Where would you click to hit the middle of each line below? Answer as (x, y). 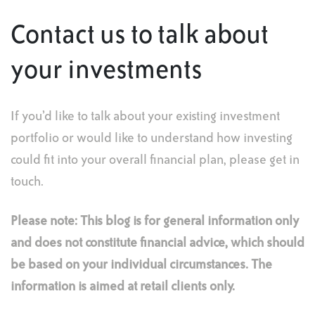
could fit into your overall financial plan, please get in (155, 160)
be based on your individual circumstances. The (141, 265)
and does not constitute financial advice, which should (157, 243)
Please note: (44, 221)
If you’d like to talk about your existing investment (145, 117)
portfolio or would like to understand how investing (152, 139)
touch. (27, 182)
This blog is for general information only (189, 221)
